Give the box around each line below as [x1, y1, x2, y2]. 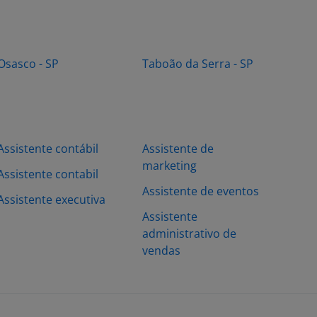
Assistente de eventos [142, 183, 259, 199]
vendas [142, 243, 180, 258]
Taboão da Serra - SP [142, 56, 253, 71]
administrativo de [142, 226, 236, 241]
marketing [142, 158, 197, 173]
